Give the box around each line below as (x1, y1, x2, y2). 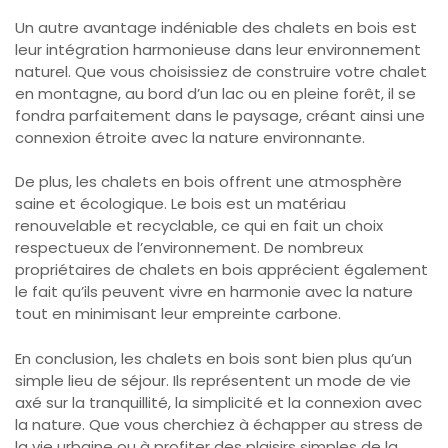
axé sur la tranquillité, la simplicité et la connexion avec (15, 391, 422, 413)
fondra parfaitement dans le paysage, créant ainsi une (15, 104, 425, 126)
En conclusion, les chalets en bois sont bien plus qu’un (15, 347, 412, 369)
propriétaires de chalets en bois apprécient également (15, 259, 428, 280)
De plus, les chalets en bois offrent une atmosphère (15, 171, 402, 192)
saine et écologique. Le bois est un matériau (15, 193, 346, 214)
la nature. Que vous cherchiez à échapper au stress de (15, 413, 423, 435)
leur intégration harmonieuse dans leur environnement (15, 38, 421, 60)
